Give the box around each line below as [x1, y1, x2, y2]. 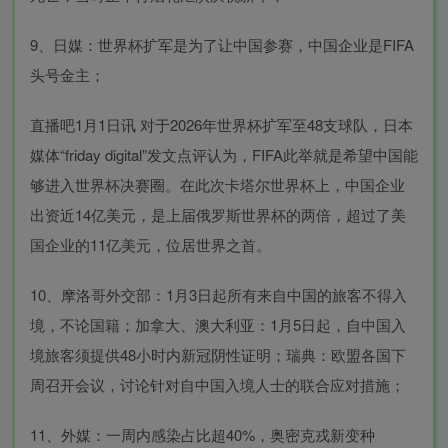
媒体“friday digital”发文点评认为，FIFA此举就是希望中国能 [30, 144, 418, 165]
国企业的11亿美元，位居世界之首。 [30, 234, 271, 255]
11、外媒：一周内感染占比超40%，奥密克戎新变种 [30, 424, 375, 445]
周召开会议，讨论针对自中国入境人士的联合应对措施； [30, 374, 405, 395]
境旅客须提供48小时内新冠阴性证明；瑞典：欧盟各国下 [30, 344, 406, 365]
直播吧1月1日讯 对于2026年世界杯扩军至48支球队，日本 [30, 114, 413, 135]
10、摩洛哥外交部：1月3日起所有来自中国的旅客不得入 [30, 284, 407, 305]
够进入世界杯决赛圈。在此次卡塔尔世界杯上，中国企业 [30, 174, 405, 195]
